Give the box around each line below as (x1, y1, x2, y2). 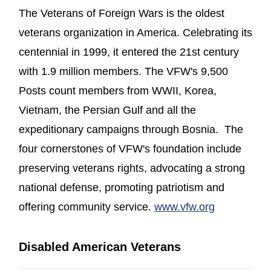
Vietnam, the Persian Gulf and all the (19, 103, 196, 116)
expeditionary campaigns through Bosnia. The (19, 123, 243, 135)
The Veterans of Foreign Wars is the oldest (19, 7, 224, 19)
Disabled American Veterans (19, 240, 181, 253)
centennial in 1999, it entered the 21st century (19, 45, 239, 58)
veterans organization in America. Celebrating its (19, 26, 252, 39)
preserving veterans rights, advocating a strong (19, 162, 245, 174)
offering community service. (19, 200, 154, 213)
